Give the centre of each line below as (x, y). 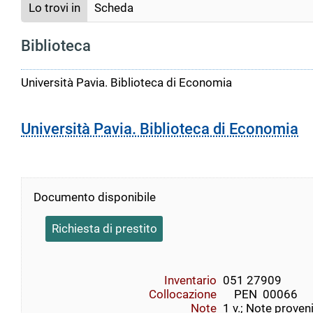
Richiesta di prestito (104, 229)
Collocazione (183, 294)
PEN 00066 (260, 294)
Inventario (191, 281)
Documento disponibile (95, 197)
